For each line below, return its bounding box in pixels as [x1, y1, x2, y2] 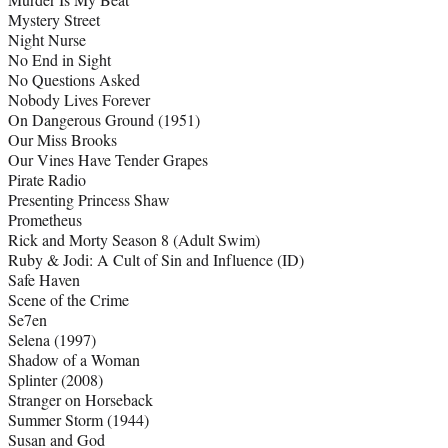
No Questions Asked [8, 69, 140, 91]
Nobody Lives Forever [8, 89, 150, 111]
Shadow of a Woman [8, 349, 140, 371]
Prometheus [8, 209, 82, 231]
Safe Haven [8, 269, 80, 291]
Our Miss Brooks [8, 129, 117, 151]
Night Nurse [8, 29, 86, 51]
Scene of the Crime [8, 289, 129, 311]
